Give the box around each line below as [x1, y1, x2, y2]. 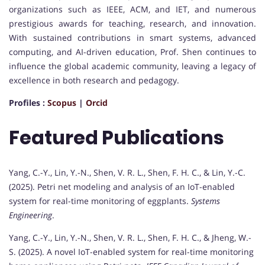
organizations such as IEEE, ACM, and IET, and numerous [9, 3, 256, 15]
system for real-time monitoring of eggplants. [9, 195, 191, 206]
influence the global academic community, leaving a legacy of [9, 60, 256, 72]
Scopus [47, 96, 76, 108]
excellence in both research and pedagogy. [9, 74, 179, 86]
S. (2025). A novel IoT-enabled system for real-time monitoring [9, 245, 254, 257]
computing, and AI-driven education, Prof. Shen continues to [9, 46, 256, 57]
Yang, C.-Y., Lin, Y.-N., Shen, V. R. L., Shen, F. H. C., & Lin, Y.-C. [9, 166, 245, 178]
